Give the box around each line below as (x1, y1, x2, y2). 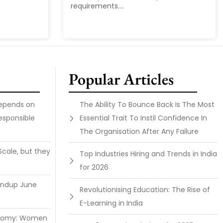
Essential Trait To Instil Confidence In (80, 113, 207, 123)
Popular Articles (69, 69, 174, 90)
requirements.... (71, 1, 124, 11)
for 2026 (80, 162, 109, 173)
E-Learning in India (80, 198, 143, 209)
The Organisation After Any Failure (80, 126, 199, 137)
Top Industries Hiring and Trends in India (80, 149, 217, 159)
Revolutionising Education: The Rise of (80, 185, 210, 195)
